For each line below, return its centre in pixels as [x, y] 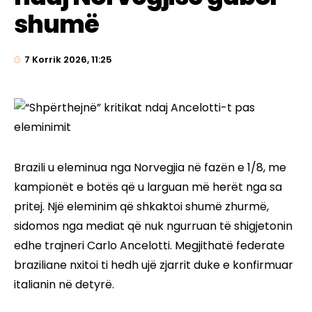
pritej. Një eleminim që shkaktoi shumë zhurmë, [141, 207]
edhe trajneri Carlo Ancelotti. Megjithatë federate [149, 246]
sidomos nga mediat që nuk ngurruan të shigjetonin [153, 226]
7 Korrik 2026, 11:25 [68, 60]
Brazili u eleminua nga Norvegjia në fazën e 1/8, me [150, 168]
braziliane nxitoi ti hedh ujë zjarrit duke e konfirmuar [154, 265]
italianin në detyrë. [64, 285]
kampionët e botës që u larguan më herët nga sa [148, 187]
